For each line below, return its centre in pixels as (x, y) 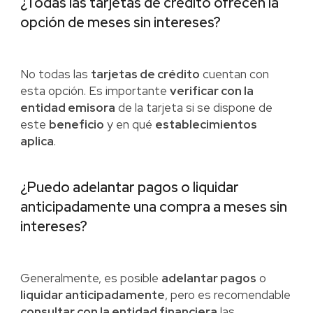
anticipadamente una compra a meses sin (153, 207)
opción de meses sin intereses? (120, 23)
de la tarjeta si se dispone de (194, 108)
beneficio (76, 125)
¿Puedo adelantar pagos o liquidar (129, 188)
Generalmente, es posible (90, 278)
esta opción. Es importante (95, 91)
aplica (37, 141)
